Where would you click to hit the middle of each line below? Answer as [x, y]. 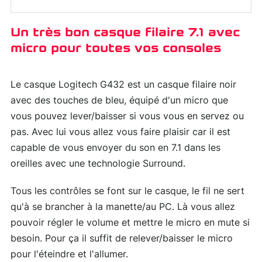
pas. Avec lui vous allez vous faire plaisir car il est [120, 132]
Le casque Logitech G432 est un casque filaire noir [123, 85]
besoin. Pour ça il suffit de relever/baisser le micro [122, 238]
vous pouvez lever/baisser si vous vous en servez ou [127, 116]
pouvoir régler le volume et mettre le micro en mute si [130, 223]
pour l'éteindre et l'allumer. [69, 254]
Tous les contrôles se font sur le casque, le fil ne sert [127, 191]
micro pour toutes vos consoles [116, 48]
